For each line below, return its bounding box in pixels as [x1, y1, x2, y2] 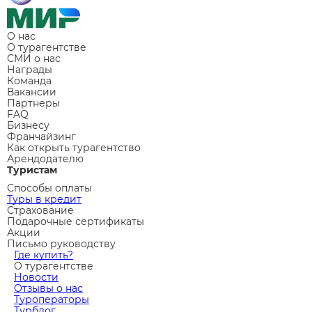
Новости [14, 270, 58, 283]
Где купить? [14, 248, 73, 261]
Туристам [7, 163, 57, 176]
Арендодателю [7, 152, 84, 165]
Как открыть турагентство [7, 141, 141, 154]
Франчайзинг [7, 130, 76, 143]
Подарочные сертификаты [7, 214, 144, 228]
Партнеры [7, 96, 60, 109]
